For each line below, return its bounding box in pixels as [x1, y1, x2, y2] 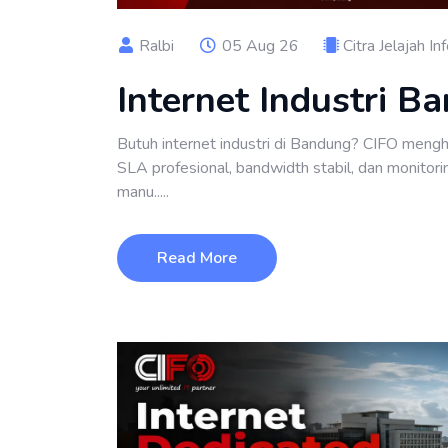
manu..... [117, 180, 169, 203]
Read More [157, 246, 237, 269]
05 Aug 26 [218, 34, 299, 57]
